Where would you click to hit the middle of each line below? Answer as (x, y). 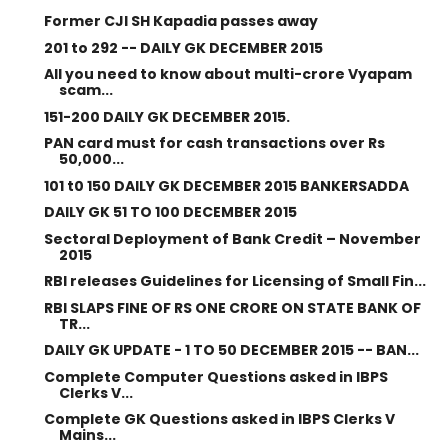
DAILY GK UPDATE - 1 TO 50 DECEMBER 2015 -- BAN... (231, 350)
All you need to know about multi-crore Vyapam (227, 74)
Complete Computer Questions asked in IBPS (215, 376)
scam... (85, 90)
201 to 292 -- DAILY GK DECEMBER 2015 (183, 47)
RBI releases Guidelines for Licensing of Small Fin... (234, 281)
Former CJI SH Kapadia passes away (180, 21)
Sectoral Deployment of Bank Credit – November (232, 238)
